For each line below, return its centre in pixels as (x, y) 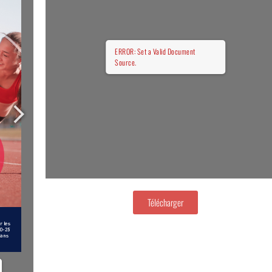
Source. (126, 62)
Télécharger (166, 202)
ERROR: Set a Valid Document (155, 51)
